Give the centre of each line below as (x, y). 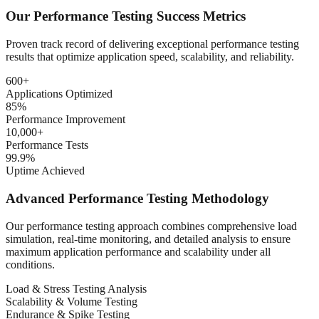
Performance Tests (47, 145)
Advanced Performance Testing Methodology (137, 198)
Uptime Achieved (45, 171)
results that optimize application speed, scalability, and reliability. (150, 57)
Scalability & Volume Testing (72, 301)
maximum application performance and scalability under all (138, 251)
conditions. (30, 264)
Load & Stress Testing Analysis (76, 288)
